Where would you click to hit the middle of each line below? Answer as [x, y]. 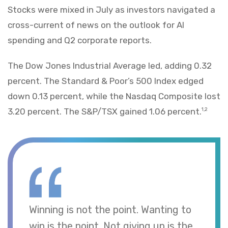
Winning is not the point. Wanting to [110, 209]
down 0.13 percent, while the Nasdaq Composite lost [114, 96]
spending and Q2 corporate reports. [80, 40]
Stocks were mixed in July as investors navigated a [111, 10]
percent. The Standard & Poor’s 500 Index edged [106, 81]
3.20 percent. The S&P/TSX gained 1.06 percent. [105, 112]
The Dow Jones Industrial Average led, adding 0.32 [110, 66]
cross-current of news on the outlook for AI [96, 25]
